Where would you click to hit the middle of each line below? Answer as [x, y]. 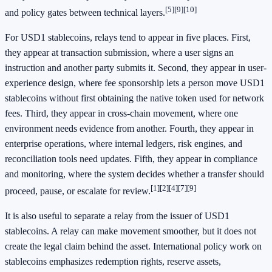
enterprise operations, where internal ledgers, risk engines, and [124, 144]
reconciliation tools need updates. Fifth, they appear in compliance [131, 159]
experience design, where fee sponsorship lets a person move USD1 [135, 83]
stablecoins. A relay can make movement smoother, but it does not [131, 231]
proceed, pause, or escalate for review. [78, 191]
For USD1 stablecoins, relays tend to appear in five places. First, [128, 38]
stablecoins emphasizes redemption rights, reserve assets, [113, 262]
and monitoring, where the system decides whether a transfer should [134, 174]
